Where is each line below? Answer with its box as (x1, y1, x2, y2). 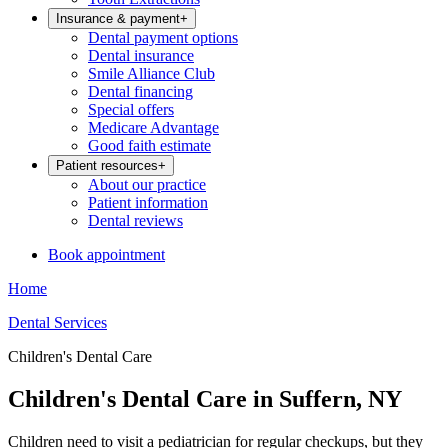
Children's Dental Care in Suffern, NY (8, 385, 402, 412)
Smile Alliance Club (88, 65, 215, 82)
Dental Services (8, 314, 107, 331)
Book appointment (48, 246, 165, 263)
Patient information (88, 194, 208, 211)
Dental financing (88, 83, 193, 100)
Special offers (88, 101, 174, 118)
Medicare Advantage (88, 119, 219, 136)
